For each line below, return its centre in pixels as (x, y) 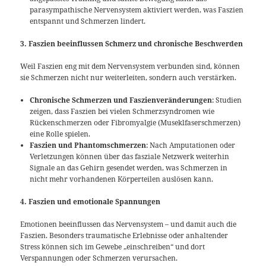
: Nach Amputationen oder (191, 145)
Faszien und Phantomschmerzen (88, 145)
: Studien (227, 100)
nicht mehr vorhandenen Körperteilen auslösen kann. (122, 179)
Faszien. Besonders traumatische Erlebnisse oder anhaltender (124, 236)
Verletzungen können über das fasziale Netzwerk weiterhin (130, 157)
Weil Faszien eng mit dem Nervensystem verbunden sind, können (130, 66)
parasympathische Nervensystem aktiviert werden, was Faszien (137, 9)
